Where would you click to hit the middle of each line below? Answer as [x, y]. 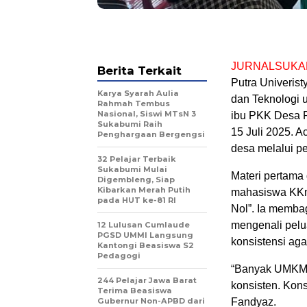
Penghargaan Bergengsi [151, 134]
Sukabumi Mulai [132, 169]
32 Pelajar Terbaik [137, 159]
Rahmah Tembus [134, 103]
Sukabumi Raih [130, 124]
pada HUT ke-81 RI [137, 200]
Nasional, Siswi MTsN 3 [147, 113]
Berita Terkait [139, 70]
